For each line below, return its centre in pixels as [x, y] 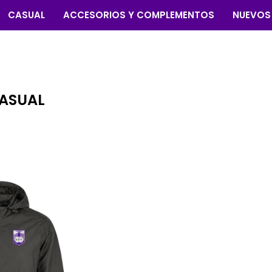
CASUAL [26, 15]
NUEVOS [251, 15]
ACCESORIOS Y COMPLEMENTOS [138, 15]
